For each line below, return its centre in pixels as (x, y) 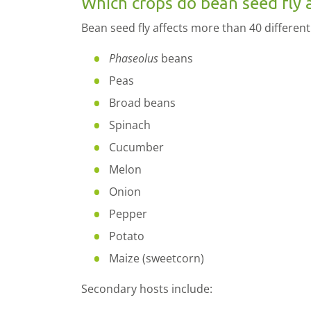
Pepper (128, 213)
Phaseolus (134, 58)
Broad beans (142, 102)
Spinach (130, 125)
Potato (127, 236)
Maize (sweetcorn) (157, 258)
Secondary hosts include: (147, 288)
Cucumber (136, 147)
